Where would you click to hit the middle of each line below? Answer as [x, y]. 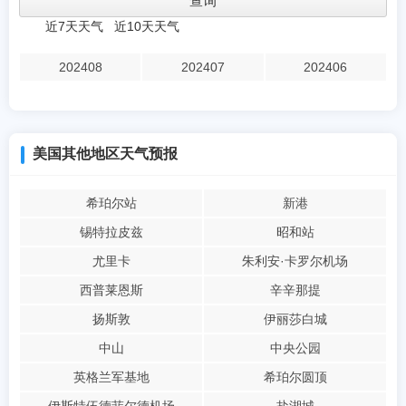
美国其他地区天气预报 [105, 154]
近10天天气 [147, 27]
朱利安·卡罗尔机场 [295, 261]
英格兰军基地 [111, 377]
